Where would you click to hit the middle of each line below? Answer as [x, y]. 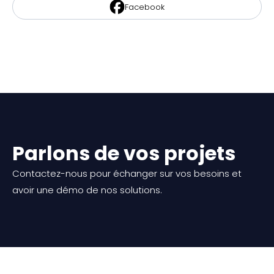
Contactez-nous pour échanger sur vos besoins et [127, 173]
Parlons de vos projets [124, 153]
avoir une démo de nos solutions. [87, 190]
